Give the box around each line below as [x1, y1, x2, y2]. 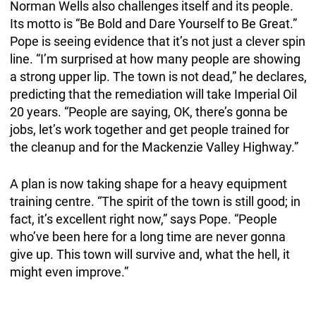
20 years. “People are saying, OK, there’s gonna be [9, 104, 288, 120]
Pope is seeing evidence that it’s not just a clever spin [9, 34, 305, 49]
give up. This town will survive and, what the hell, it [9, 247, 290, 262]
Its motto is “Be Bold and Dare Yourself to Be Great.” [9, 16, 297, 32]
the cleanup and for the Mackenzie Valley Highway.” [9, 140, 301, 155]
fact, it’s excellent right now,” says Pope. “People [9, 212, 277, 227]
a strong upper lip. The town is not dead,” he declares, [9, 69, 307, 85]
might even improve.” [9, 265, 134, 280]
